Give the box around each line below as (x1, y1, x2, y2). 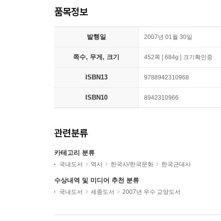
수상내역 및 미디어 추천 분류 (54, 177, 139, 184)
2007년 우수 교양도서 (122, 188, 181, 196)
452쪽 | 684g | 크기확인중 (144, 54, 213, 61)
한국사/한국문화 (110, 161, 153, 168)
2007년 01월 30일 (144, 34, 192, 41)
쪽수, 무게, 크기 (73, 53, 119, 61)
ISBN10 (85, 94, 108, 102)
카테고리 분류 (54, 149, 95, 157)
